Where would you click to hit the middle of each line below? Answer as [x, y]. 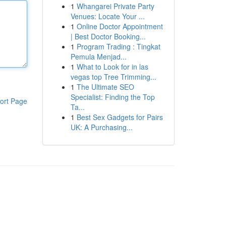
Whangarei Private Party [115, 6]
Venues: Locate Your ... [107, 16]
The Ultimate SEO [105, 87]
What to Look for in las [112, 67]
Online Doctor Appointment [120, 26]
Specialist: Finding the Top [112, 97]
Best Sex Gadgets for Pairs [120, 117]
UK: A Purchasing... [101, 127]
